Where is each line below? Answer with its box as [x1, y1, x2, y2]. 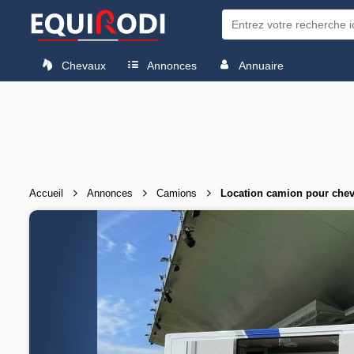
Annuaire [235, 59, 284, 72]
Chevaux [58, 59, 107, 72]
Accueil [29, 186, 63, 199]
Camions [156, 186, 197, 199]
